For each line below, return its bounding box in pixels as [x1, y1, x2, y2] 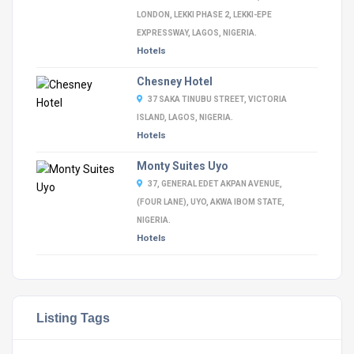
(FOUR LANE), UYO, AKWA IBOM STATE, [136, 198, 284, 206]
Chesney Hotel [136, 75, 213, 88]
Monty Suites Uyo [136, 160, 228, 172]
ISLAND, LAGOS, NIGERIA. [136, 113, 233, 122]
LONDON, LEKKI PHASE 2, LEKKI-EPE [136, 10, 272, 19]
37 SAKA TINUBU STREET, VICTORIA [147, 95, 287, 104]
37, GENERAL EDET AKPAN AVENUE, [147, 179, 282, 188]
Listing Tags [36, 311, 110, 325]
